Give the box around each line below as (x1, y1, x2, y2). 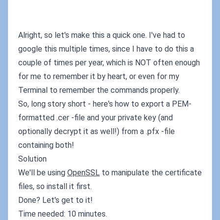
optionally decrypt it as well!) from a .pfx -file (18, 127, 175, 136)
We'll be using (18, 168, 67, 177)
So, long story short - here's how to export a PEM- (18, 99, 192, 109)
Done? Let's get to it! (18, 195, 93, 205)
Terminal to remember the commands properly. (18, 85, 180, 95)
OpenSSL (67, 168, 100, 177)
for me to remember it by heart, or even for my (18, 72, 179, 81)
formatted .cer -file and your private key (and (18, 113, 173, 122)
